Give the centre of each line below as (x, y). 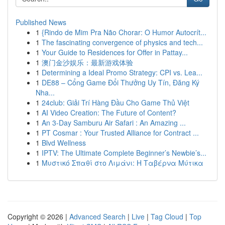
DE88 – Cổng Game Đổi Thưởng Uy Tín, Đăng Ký (121, 82)
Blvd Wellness (64, 143)
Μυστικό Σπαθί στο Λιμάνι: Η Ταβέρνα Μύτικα (123, 163)
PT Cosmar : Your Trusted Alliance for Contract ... (120, 133)
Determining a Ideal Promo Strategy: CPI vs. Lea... (122, 72)
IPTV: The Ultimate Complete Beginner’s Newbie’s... (124, 153)
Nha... (45, 92)
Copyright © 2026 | (38, 216)
